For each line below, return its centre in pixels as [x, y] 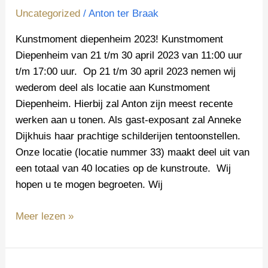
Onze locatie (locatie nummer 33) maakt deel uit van [133, 153]
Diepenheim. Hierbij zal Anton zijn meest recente [124, 104]
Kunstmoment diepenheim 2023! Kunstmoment [120, 39]
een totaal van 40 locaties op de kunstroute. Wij [124, 169]
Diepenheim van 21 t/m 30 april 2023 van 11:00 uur [129, 56]
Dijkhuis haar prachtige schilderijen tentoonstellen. [130, 136]
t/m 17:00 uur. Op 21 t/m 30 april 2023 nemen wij [126, 72]
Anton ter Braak [124, 14]
